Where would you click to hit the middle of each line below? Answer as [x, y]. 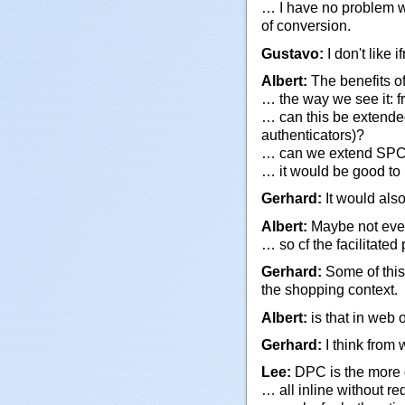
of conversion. [306, 26]
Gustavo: [292, 53]
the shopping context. [330, 290]
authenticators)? [313, 135]
